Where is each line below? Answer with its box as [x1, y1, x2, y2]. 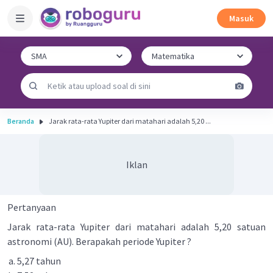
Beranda [7, 116, 34, 126]
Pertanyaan [7, 201, 56, 213]
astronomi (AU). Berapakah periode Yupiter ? [7, 235, 193, 247]
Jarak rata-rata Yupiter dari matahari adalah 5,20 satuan [7, 221, 266, 233]
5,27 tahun [17, 255, 65, 267]
